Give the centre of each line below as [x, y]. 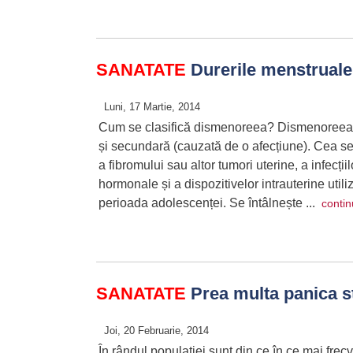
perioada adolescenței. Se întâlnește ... [210, 203]
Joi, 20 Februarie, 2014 [156, 331]
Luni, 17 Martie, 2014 [152, 107]
